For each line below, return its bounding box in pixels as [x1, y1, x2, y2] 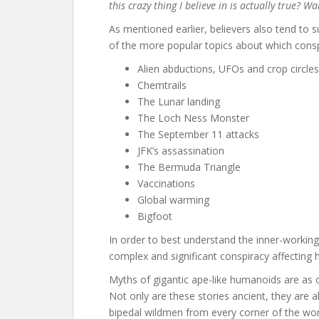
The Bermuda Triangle [137, 160, 241, 174]
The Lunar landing [137, 95, 220, 108]
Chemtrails [137, 78, 187, 92]
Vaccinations [137, 177, 195, 190]
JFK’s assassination [137, 144, 224, 157]
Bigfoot [137, 209, 172, 223]
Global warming [137, 193, 209, 206]
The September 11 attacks [137, 127, 259, 141]
